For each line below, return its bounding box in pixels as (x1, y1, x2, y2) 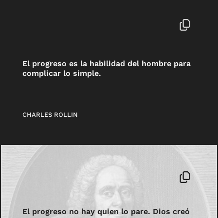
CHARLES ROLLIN (22, 111, 78, 119)
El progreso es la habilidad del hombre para (22, 59, 191, 69)
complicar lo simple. (22, 69, 102, 78)
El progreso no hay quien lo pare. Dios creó (22, 206, 190, 216)
